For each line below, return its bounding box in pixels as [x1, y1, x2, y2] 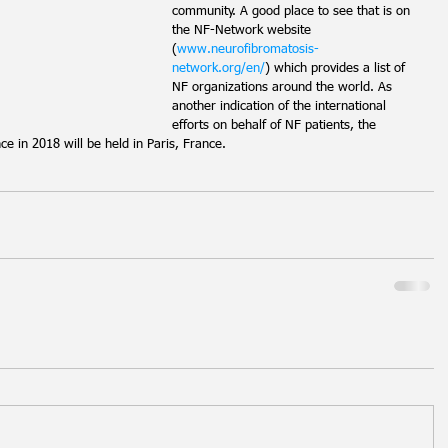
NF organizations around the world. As [172, 81, 396, 94]
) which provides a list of [265, 62, 409, 75]
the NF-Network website [172, 24, 315, 37]
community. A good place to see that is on [172, 5, 414, 18]
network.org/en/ [172, 62, 265, 75]
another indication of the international [172, 100, 390, 113]
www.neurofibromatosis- [177, 43, 319, 56]
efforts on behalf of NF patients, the [172, 119, 380, 132]
